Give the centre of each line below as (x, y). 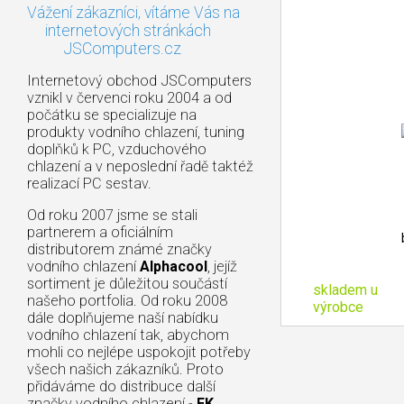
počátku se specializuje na (112, 115)
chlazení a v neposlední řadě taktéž (140, 166)
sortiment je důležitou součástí (127, 283)
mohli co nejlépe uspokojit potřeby (139, 352)
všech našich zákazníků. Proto (125, 369)
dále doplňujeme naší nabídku (123, 317)
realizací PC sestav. (89, 183)
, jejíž (222, 266)
